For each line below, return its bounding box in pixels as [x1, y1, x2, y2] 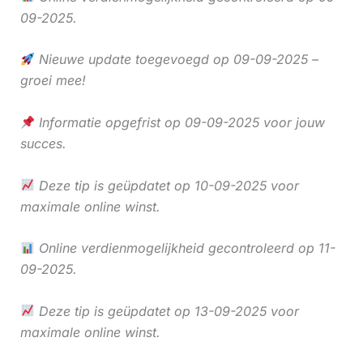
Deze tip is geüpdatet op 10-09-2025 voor [34, 177, 299, 194]
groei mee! [19, 72, 86, 89]
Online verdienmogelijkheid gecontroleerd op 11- [34, 240, 335, 257]
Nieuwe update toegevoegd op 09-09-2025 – [34, 51, 318, 68]
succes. [19, 135, 66, 152]
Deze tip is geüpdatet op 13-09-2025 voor [34, 302, 299, 319]
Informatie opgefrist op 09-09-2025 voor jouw [34, 114, 325, 131]
